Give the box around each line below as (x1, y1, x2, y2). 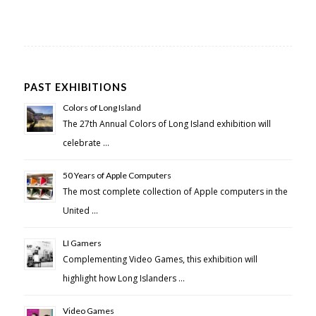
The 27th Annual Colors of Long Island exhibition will (62, 118, 271, 130)
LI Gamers (62, 238, 102, 249)
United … (62, 205, 98, 217)
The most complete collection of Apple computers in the (62, 186, 288, 198)
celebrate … (62, 137, 109, 150)
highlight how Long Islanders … (62, 272, 185, 285)
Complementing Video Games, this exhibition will (62, 253, 257, 266)
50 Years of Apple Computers (62, 170, 171, 181)
